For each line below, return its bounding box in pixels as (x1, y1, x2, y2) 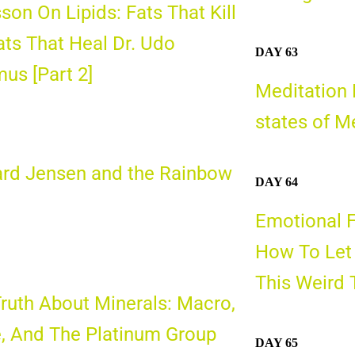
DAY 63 (254, 45, 298, 59)
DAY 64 (254, 174, 298, 189)
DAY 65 (254, 335, 298, 349)
